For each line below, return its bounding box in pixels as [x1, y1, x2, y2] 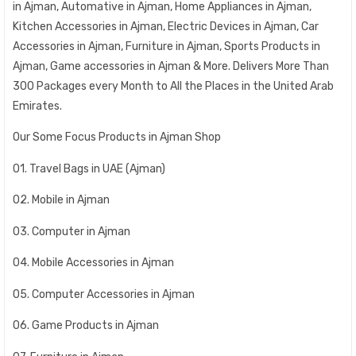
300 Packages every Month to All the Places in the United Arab [13, 79, 334, 93]
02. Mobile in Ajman [13, 193, 110, 207]
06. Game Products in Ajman [13, 319, 159, 332]
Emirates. [13, 99, 62, 113]
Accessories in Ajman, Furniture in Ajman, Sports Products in [13, 39, 320, 53]
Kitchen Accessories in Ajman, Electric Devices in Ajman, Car [13, 19, 319, 33]
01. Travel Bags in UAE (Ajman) [13, 161, 165, 176]
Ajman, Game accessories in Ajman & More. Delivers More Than [13, 59, 329, 73]
